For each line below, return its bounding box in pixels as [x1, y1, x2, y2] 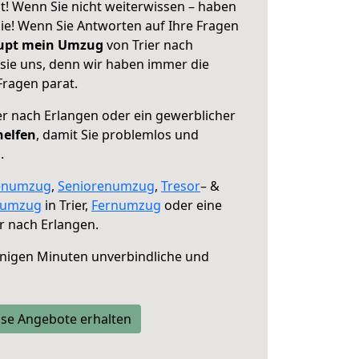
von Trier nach [103, 36, 193, 54]
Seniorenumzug [58, 177, 155, 195]
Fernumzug [91, 196, 161, 214]
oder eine [161, 196, 222, 214]
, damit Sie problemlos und [36, 126, 199, 143]
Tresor [161, 177, 200, 195]
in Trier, [42, 196, 91, 214]
